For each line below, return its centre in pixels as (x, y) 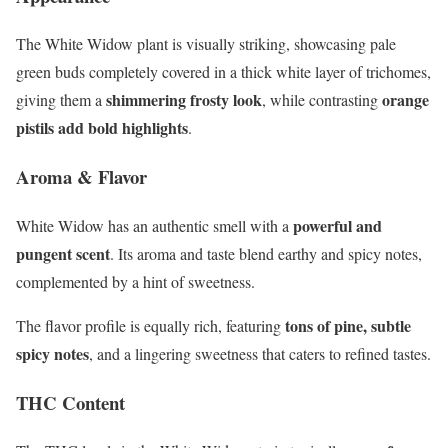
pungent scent (63, 253)
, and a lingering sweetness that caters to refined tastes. (260, 353)
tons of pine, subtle (348, 325)
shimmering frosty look (184, 100)
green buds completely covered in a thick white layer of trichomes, (223, 72)
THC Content (70, 402)
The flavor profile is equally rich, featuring (150, 325)
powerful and (337, 225)
